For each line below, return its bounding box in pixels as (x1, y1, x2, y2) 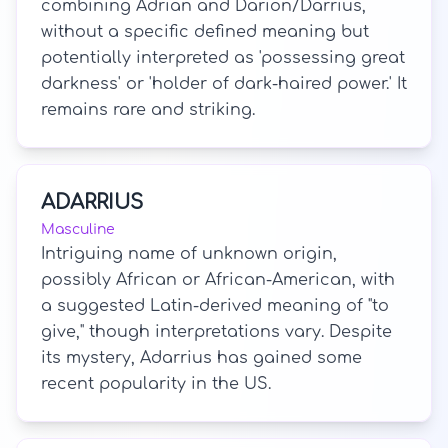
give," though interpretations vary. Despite (41, 323, 392, 341)
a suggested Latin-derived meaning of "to (41, 297, 389, 315)
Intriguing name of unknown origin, (41, 245, 337, 263)
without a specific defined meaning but (41, 23, 369, 41)
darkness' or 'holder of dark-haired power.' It (41, 75, 407, 93)
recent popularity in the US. (41, 375, 271, 393)
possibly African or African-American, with (41, 271, 395, 289)
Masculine (41, 222, 115, 237)
